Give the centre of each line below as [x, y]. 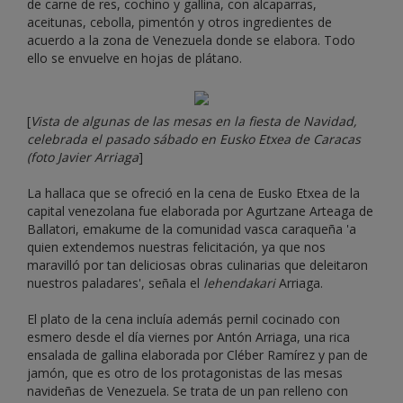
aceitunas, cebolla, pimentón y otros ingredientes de [179, 22]
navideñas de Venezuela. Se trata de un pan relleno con [188, 391]
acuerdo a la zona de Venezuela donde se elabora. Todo [191, 40]
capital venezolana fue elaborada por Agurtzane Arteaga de [200, 211]
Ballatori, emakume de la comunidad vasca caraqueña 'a [192, 229]
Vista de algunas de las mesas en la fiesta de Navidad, [194, 121]
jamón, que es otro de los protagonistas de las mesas [185, 373]
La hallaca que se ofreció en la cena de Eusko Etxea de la [193, 193]
